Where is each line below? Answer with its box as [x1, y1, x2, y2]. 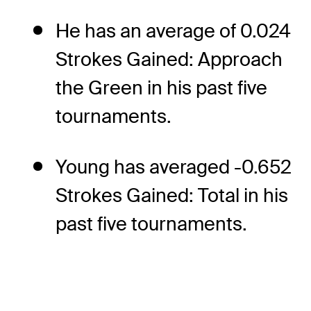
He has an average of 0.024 [56, 19, 291, 44]
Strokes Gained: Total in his [56, 183, 288, 208]
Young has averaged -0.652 [56, 155, 292, 180]
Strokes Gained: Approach [56, 47, 283, 72]
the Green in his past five [56, 76, 267, 101]
